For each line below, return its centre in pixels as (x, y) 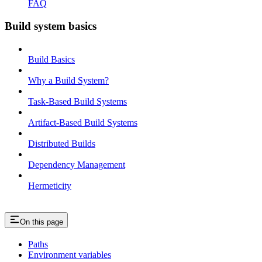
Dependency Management (77, 164)
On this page (42, 222)
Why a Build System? (68, 80)
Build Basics (51, 59)
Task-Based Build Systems (77, 101)
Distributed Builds (62, 143)
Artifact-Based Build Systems (83, 122)
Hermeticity (50, 185)
